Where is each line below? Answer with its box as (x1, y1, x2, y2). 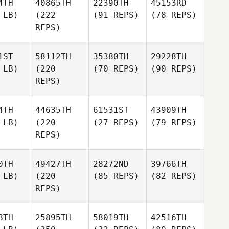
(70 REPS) (93, 64, 139, 74)
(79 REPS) (151, 118, 197, 127)
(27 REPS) (93, 118, 139, 127)
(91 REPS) (93, 10, 139, 20)
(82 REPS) (151, 171, 197, 181)
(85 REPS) (93, 171, 139, 181)
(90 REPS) (151, 64, 197, 74)
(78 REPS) (151, 10, 197, 20)
